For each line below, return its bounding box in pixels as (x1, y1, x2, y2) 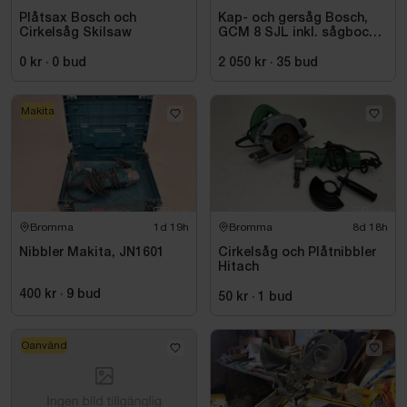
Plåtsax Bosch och (19, 12, 136, 25)
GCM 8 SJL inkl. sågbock (218, 26, 376, 39)
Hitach (218, 261, 259, 273)
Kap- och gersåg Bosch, (218, 12, 368, 25)
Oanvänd (21, 338, 67, 352)
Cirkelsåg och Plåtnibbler (218, 246, 376, 259)
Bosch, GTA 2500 (218, 41, 323, 54)
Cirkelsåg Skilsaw (19, 26, 132, 39)
